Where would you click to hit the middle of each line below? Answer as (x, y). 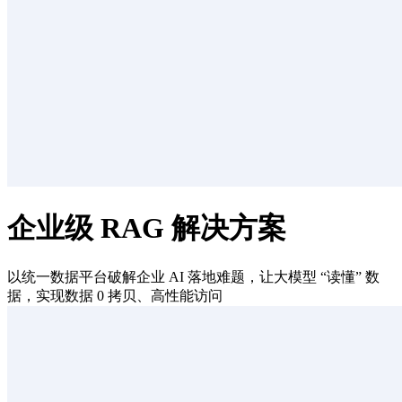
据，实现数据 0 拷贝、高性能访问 (115, 295)
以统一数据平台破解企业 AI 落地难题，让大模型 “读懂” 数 (193, 276)
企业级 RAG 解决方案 (147, 228)
